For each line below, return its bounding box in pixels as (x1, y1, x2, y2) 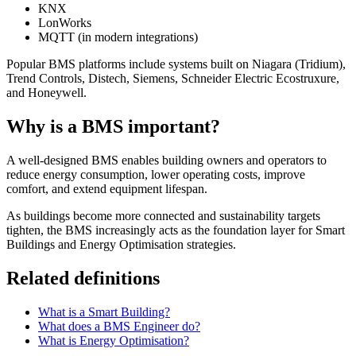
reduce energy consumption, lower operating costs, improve (6, 168, 305, 182)
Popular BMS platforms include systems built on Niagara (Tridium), (6, 57, 346, 72)
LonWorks (38, 16, 91, 30)
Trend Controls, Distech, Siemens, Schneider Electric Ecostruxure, (6, 72, 339, 86)
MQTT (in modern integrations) (38, 30, 198, 44)
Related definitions (6, 267, 160, 288)
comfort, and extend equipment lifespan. (6, 182, 207, 196)
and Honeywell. (6, 86, 87, 100)
